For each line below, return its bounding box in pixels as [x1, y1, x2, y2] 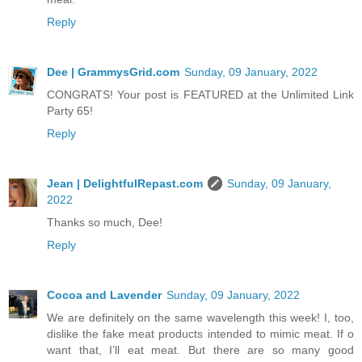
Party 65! [47, 103, 93, 117]
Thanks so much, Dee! [47, 215, 162, 229]
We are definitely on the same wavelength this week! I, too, [47, 310, 354, 324]
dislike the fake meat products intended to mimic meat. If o [47, 326, 354, 340]
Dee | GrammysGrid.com [47, 65, 179, 78]
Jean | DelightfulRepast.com [47, 176, 203, 190]
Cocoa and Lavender [47, 288, 162, 301]
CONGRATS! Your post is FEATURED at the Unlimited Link [47, 87, 354, 101]
